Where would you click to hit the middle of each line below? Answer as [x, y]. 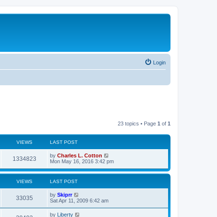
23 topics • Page [138, 124]
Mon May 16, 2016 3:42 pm [82, 161]
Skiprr [65, 195]
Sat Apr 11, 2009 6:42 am [79, 201]
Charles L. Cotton [80, 155]
